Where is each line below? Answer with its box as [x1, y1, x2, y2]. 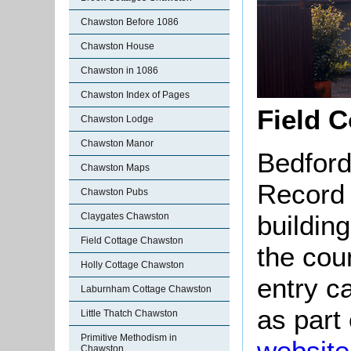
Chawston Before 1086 [81, 16, 179, 27]
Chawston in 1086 [81, 65, 158, 76]
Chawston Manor [81, 138, 154, 149]
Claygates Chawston [81, 211, 169, 222]
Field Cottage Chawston [81, 235, 183, 246]
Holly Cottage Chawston [81, 259, 184, 270]
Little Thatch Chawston [81, 308, 178, 319]
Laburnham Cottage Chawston [81, 284, 212, 295]
